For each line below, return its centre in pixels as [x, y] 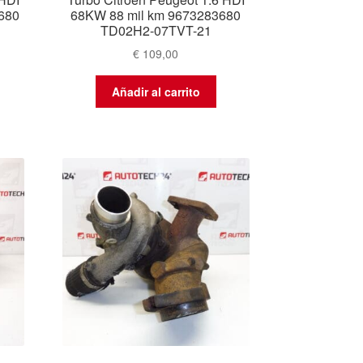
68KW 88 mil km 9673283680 [156, 15]
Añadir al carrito [156, 91]
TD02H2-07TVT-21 [156, 30]
